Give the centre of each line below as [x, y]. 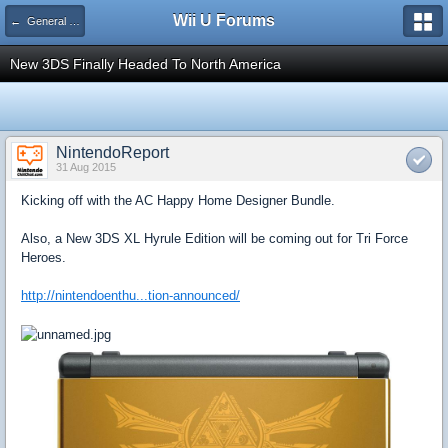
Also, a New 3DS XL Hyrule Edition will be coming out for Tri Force [214, 238]
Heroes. [43, 257]
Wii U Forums [224, 20]
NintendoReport [112, 152]
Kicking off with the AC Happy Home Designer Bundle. [178, 200]
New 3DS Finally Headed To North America [145, 64]
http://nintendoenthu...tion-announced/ [130, 295]
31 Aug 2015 [86, 167]
